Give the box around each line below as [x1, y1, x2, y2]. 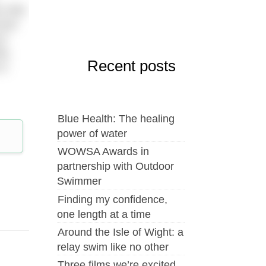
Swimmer [57, 175, 102, 188]
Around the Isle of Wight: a [58, 226, 183, 238]
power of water [57, 127, 127, 140]
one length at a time [57, 208, 151, 220]
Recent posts [87, 58, 176, 75]
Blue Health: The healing [58, 112, 175, 125]
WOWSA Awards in [58, 145, 149, 158]
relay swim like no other [57, 240, 169, 253]
